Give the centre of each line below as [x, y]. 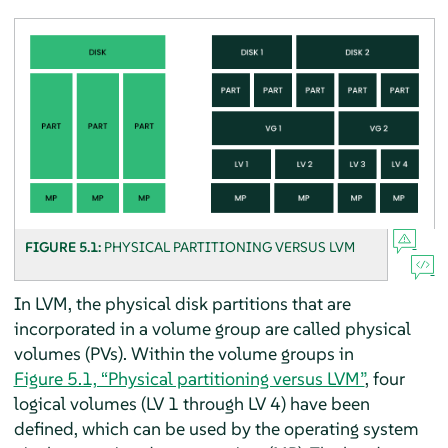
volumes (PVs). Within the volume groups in [183, 353]
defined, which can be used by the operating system [216, 428]
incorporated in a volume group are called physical [212, 328]
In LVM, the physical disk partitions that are [182, 303]
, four [384, 378]
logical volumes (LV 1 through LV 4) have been [191, 403]
